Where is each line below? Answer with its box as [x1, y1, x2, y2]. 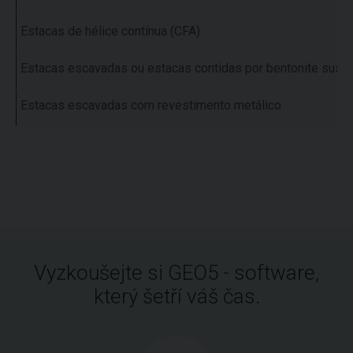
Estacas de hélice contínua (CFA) [20, 24, 200, 39]
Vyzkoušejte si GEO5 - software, [34, 261, 319, 284]
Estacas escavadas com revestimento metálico [20, 98, 281, 113]
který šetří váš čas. [93, 284, 260, 308]
